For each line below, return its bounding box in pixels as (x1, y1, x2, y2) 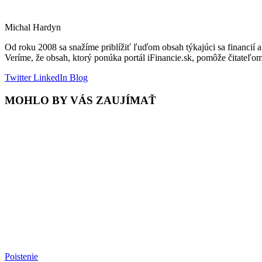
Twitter (5, 72, 31, 82)
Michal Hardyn (5, 22, 61, 32)
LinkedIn (31, 72, 67, 82)
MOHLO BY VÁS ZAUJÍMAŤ (5, 94, 156, 106)
